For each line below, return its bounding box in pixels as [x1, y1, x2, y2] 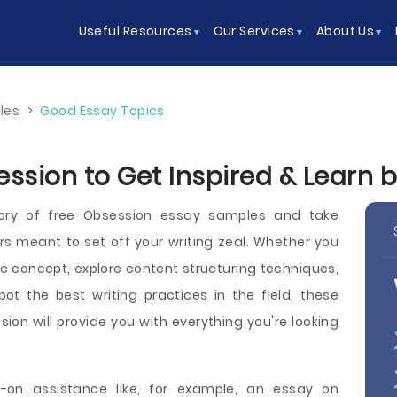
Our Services [213, 22, 295, 40]
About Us [315, 22, 375, 40]
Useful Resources [78, 22, 192, 40]
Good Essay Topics [40, 102, 165, 120]
